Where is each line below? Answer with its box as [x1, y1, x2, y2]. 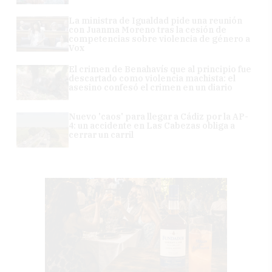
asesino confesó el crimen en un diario [69, 82, 233, 93]
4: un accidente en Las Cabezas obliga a [69, 120, 236, 132]
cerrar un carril [69, 129, 134, 141]
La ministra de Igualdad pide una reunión [69, 15, 243, 27]
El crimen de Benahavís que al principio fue [69, 64, 252, 75]
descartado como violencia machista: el [69, 73, 236, 84]
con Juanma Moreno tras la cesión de [69, 24, 227, 36]
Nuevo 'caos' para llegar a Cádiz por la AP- [69, 111, 249, 123]
